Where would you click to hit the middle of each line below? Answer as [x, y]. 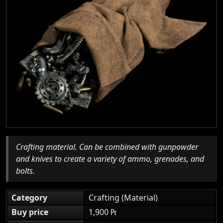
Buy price [30, 212]
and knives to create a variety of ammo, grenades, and [110, 159]
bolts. [25, 170]
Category [29, 197]
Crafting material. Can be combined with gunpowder [107, 147]
